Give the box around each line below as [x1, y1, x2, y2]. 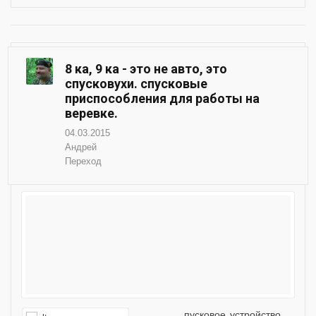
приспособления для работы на [65, 90, 260, 106]
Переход [65, 155, 102, 166]
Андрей [65, 141, 97, 152]
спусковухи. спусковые [65, 75, 207, 91]
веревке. [65, 105, 118, 121]
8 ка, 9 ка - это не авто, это [65, 61, 227, 76]
